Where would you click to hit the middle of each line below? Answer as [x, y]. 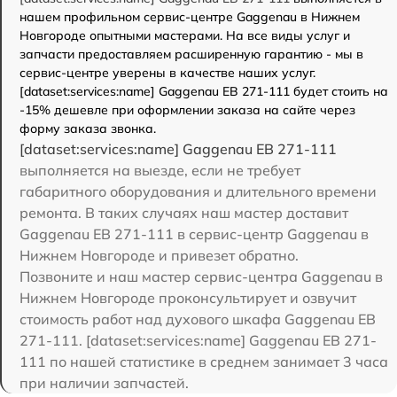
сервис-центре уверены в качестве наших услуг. [167, 73]
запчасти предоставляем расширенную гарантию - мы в [191, 54]
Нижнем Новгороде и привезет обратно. [159, 255]
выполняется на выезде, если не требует [160, 170]
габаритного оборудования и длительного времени [198, 191]
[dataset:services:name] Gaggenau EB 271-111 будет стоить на [204, 91]
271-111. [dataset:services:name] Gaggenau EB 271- [198, 340]
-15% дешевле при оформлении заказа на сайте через [187, 110]
